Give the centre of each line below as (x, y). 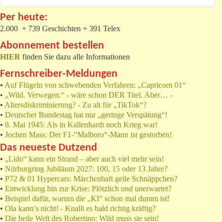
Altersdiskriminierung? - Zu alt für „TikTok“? (76, 105)
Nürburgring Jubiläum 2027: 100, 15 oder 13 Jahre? (86, 168)
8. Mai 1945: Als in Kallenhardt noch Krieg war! (81, 124)
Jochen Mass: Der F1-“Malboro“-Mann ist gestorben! (88, 134)
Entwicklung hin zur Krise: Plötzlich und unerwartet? (88, 188)
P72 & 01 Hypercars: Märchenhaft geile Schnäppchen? (91, 178)
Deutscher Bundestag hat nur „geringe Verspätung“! (86, 114)
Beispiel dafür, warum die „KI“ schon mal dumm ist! (87, 198)
